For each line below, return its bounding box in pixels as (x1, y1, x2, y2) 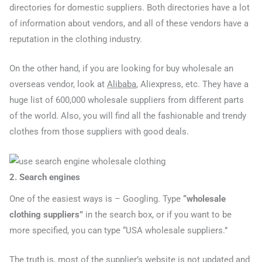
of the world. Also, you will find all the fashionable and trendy (9, 111, 246, 122)
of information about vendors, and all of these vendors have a (9, 18, 249, 29)
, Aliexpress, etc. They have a (136, 79, 249, 90)
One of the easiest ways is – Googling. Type (9, 194, 183, 204)
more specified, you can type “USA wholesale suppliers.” (9, 225, 227, 236)
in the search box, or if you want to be (85, 209, 232, 220)
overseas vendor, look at (9, 79, 107, 90)
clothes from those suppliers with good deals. (9, 126, 189, 137)
